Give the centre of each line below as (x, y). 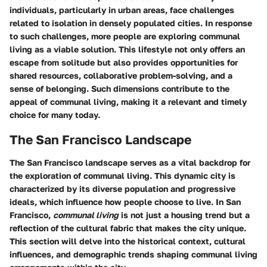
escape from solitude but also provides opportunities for (124, 63)
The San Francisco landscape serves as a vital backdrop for (130, 162)
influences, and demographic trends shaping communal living (133, 254)
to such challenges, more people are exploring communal (125, 36)
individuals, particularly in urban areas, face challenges (122, 10)
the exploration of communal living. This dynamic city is (122, 175)
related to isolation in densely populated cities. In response (131, 23)
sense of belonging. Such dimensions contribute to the (119, 89)
